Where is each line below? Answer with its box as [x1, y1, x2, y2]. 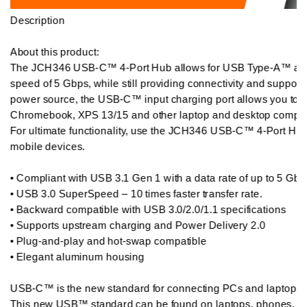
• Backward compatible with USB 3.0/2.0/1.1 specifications [10, 204, 286, 216]
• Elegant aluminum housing [10, 251, 145, 264]
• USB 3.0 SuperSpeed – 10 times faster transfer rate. [10, 188, 262, 200]
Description [10, 14, 65, 27]
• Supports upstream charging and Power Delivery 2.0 [10, 219, 266, 232]
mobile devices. [10, 140, 85, 153]
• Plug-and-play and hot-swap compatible [10, 235, 207, 248]
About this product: [10, 45, 104, 58]
